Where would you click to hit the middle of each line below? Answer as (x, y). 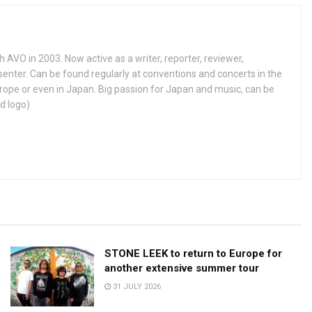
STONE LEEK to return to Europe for (193, 254)
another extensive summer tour (182, 268)
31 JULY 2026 (136, 287)
